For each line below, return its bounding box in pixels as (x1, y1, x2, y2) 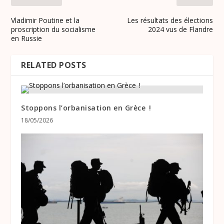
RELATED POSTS (21, 59, 86, 71)
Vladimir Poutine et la (11, 15, 80, 25)
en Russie (11, 33, 42, 43)
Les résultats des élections (126, 15, 213, 25)
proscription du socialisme (11, 24, 96, 34)
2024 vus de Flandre (147, 24, 213, 34)
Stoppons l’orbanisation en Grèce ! (21, 103, 151, 113)
